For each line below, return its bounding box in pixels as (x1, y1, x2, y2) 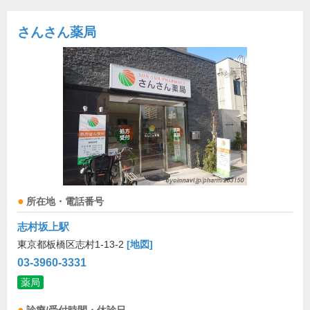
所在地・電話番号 (26, 197, 104, 207)
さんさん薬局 (17, 25, 96, 39)
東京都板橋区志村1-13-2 (17, 239, 127, 250)
